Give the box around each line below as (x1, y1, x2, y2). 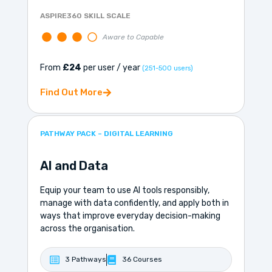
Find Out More (39, 86, 103, 98)
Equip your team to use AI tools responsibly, (39, 185, 209, 196)
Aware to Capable (102, 32, 164, 41)
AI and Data (39, 158, 108, 174)
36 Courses (121, 255, 162, 264)
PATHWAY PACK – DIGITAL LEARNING (39, 129, 173, 138)
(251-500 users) (141, 64, 193, 72)
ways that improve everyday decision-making (39, 211, 220, 222)
